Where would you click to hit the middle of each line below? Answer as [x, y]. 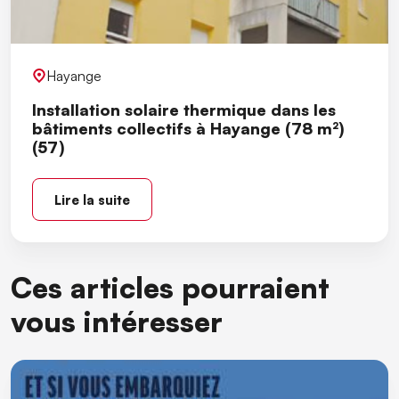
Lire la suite [92, 199]
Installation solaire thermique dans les [184, 109]
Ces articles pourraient [170, 287]
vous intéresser [117, 321]
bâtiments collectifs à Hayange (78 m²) [188, 128]
